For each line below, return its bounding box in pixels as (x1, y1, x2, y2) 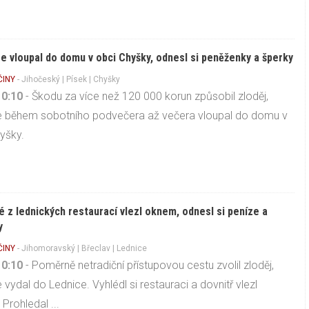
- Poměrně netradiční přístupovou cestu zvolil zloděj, (23, 259, 275, 272)
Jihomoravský (21, 243, 76, 254)
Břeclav (81, 243, 111, 254)
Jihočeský (21, 74, 61, 85)
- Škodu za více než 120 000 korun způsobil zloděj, (23, 90, 269, 103)
